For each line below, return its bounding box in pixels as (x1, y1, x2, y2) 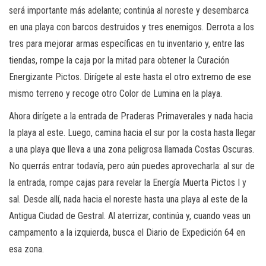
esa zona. (9, 243, 44, 255)
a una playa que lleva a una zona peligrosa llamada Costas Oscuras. (9, 143, 254, 155)
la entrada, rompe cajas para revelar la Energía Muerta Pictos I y (9, 176, 246, 188)
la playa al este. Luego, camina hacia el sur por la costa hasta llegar (9, 126, 256, 138)
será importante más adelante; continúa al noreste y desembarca (9, 4, 249, 16)
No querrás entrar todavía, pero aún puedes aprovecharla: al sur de (9, 160, 255, 172)
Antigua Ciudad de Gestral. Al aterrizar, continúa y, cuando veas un (9, 210, 251, 221)
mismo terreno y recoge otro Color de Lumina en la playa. (9, 87, 222, 99)
